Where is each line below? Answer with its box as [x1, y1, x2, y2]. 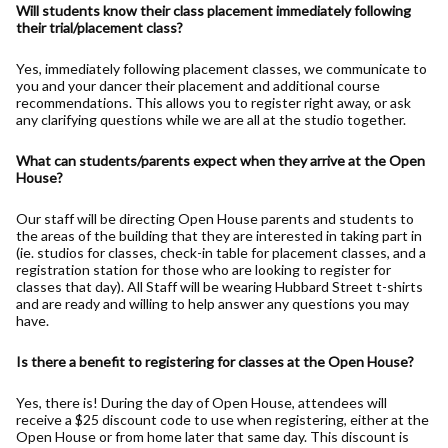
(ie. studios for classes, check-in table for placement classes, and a [16, 243, 426, 261]
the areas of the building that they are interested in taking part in [16, 226, 422, 244]
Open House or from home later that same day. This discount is [16, 427, 409, 445]
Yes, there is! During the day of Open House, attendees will [16, 393, 387, 411]
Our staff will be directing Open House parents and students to [16, 209, 414, 227]
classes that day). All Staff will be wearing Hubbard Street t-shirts [16, 277, 423, 295]
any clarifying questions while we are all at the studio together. [16, 110, 406, 128]
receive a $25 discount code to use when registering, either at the [16, 410, 429, 428]
